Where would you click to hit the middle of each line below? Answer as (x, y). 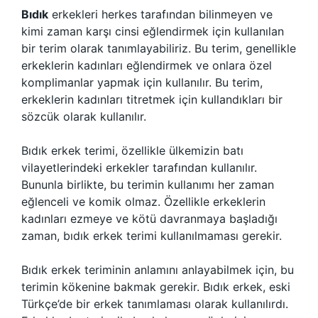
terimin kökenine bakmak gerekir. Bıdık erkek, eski (156, 287)
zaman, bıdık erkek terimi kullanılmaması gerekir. (152, 236)
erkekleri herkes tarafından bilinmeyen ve (160, 14)
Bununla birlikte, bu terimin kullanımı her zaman (148, 185)
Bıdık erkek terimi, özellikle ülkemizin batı (132, 150)
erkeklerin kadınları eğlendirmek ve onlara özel (147, 65)
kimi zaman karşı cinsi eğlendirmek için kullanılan (153, 31)
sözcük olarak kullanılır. (84, 116)
